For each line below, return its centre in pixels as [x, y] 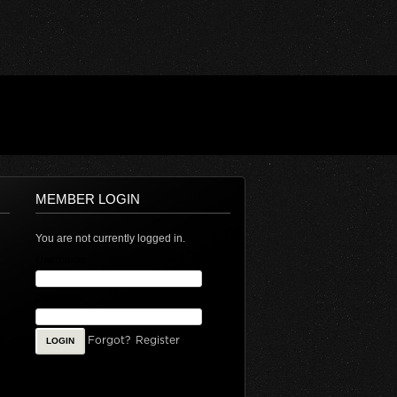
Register [157, 340]
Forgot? [109, 340]
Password [59, 298]
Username [60, 260]
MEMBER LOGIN [87, 199]
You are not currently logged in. [110, 238]
